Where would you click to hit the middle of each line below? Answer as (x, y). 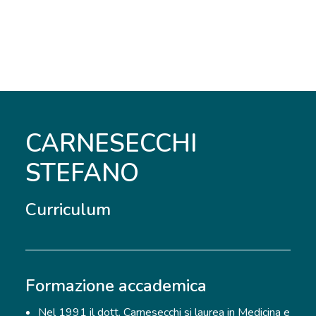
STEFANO (82, 173)
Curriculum (68, 209)
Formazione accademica (116, 286)
